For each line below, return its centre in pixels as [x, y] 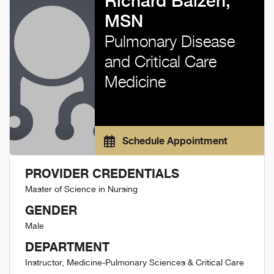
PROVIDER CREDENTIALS [102, 173]
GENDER [51, 210]
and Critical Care [160, 61]
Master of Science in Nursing [81, 189]
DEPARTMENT [67, 247]
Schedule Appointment [173, 141]
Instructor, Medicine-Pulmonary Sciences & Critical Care [135, 262]
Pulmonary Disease [169, 41]
